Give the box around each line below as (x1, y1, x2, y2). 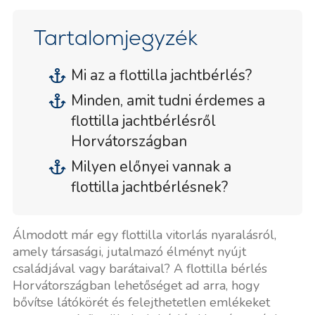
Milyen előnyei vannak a (70, 156, 231, 176)
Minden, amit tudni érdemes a (70, 90, 265, 110)
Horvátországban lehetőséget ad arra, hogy (12, 276, 259, 294)
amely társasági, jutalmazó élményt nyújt (12, 243, 246, 260)
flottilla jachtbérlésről (70, 110, 216, 131)
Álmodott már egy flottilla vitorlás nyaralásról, (12, 226, 276, 243)
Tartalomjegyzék (33, 23, 198, 51)
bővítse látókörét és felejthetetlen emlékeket (12, 293, 270, 311)
